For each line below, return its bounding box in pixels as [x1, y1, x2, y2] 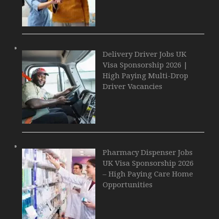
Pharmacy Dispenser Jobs [103, 148, 193, 157]
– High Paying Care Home [103, 169, 193, 178]
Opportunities [103, 180, 153, 189]
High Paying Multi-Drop [103, 71, 188, 80]
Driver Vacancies [103, 82, 162, 91]
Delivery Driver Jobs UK [103, 49, 186, 59]
